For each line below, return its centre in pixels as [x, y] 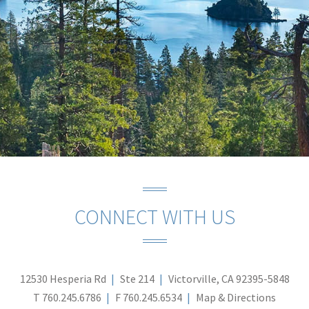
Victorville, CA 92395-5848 [229, 279]
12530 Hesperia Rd [63, 279]
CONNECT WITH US [154, 217]
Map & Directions [236, 298]
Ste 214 [137, 279]
